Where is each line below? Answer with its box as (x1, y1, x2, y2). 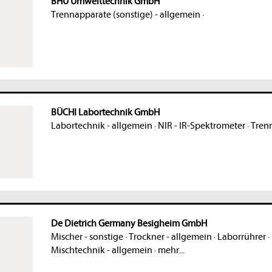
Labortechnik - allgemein (50, 120, 152, 132)
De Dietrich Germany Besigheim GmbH (50, 218, 207, 229)
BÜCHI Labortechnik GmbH (50, 107, 160, 118)
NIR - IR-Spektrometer (157, 120, 245, 132)
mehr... (157, 245, 185, 256)
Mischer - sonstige (50, 231, 123, 243)
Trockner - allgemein (128, 231, 212, 243)
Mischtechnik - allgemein (50, 245, 152, 256)
